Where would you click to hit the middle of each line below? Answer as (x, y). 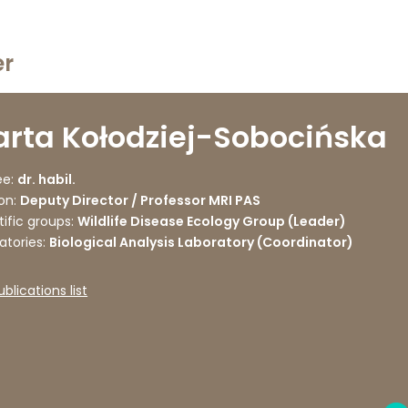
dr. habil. (46, 180)
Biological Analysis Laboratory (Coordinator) (201, 243)
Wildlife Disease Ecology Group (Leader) (211, 222)
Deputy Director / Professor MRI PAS (140, 201)
